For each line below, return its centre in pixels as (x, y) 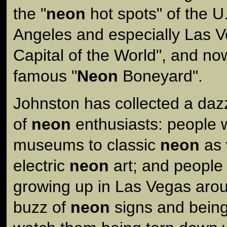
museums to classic (87, 145)
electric (41, 165)
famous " (45, 76)
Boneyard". (160, 76)
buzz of (42, 207)
